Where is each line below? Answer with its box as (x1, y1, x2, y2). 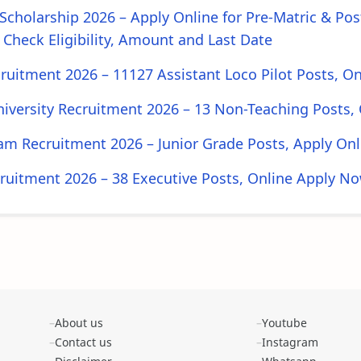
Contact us (54, 334, 112, 350)
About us (54, 315, 103, 330)
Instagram (262, 334, 319, 350)
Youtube (262, 315, 308, 330)
